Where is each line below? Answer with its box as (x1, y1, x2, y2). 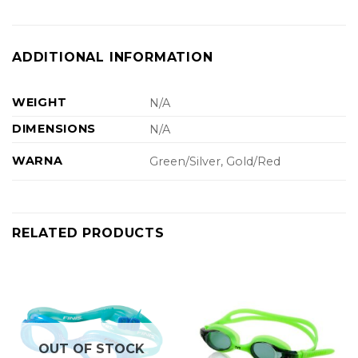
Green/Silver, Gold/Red (149, 154, 281, 169)
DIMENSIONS (12, 121, 97, 136)
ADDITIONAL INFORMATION (12, 50, 213, 65)
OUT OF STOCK (38, 340, 145, 356)
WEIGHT (12, 95, 67, 109)
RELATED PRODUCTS (12, 225, 165, 241)
